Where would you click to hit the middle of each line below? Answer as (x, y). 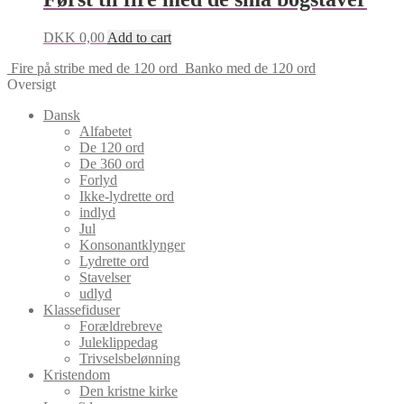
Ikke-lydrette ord (127, 196)
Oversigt (32, 84)
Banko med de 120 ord (250, 68)
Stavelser (105, 277)
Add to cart (139, 37)
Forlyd (98, 179)
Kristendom (77, 374)
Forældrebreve (121, 326)
